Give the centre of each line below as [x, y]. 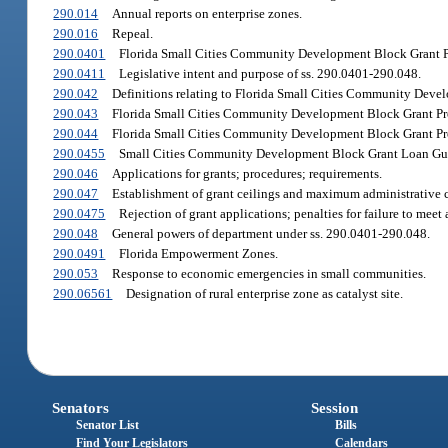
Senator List [108, 424]
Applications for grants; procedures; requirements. [246, 174]
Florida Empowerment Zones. [198, 254]
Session [334, 407]
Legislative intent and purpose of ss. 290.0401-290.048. [269, 74]
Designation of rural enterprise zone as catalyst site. [264, 294]
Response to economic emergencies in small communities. [268, 274]
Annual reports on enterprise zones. [206, 14]
